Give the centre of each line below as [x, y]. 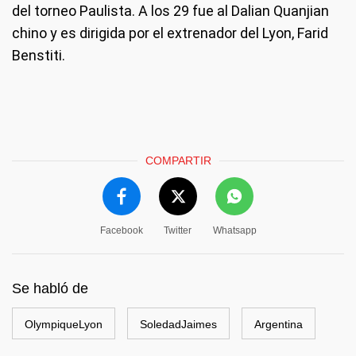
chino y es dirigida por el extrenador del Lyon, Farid [170, 33]
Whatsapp [234, 230]
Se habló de [50, 288]
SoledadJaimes [178, 324]
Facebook [121, 230]
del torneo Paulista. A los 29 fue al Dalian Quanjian [170, 11]
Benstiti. [39, 55]
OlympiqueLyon [64, 324]
